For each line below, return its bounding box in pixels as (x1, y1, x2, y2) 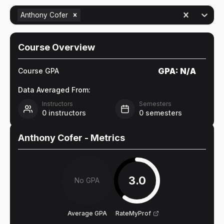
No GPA (74, 176, 99, 184)
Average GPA (67, 209, 107, 217)
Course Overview (18, 42, 95, 52)
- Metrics (82, 132, 125, 143)
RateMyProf (115, 209, 151, 217)
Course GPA (18, 66, 59, 75)
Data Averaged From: (18, 85, 90, 94)
